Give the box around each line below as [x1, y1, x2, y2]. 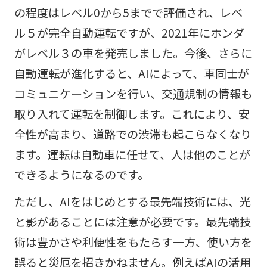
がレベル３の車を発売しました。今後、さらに [14, 44, 252, 61]
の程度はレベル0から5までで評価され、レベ [14, 4, 243, 21]
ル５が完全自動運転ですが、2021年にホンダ [14, 24, 244, 41]
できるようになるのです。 [14, 166, 149, 183]
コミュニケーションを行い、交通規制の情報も [14, 85, 252, 102]
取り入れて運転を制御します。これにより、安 [14, 105, 250, 122]
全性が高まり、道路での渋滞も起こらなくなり [14, 125, 252, 142]
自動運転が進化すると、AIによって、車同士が [14, 64, 249, 82]
